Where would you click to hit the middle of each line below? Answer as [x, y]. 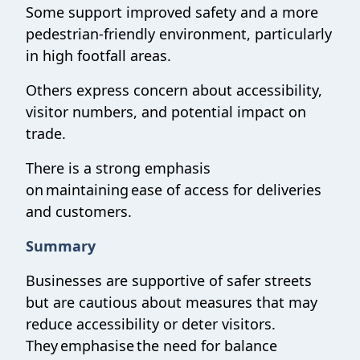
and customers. [80, 211]
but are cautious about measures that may [172, 302]
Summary [61, 246]
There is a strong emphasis [118, 168]
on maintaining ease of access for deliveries [174, 190]
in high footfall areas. [100, 55]
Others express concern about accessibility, [174, 90]
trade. [47, 133]
